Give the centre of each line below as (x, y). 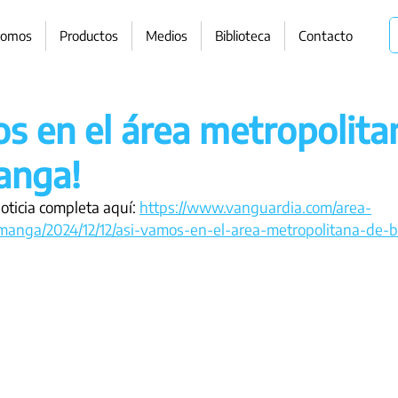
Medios (167, 36)
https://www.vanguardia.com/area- (255, 207)
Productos (89, 36)
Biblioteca (243, 36)
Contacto (326, 36)
